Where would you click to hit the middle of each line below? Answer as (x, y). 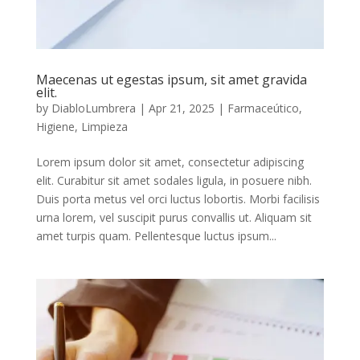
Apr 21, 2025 (181, 108)
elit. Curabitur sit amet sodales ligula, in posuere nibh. (174, 180)
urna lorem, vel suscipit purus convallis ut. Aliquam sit (174, 217)
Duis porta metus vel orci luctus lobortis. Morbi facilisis (178, 198)
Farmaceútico (263, 108)
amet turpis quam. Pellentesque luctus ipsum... (156, 235)
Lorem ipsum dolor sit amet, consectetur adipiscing (170, 162)
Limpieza (104, 126)
